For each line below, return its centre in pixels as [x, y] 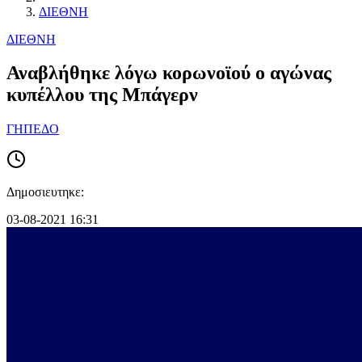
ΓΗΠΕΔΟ [33, 129]
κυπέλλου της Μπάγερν [102, 95]
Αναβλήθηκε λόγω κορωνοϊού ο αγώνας [169, 73]
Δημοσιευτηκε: [45, 192]
